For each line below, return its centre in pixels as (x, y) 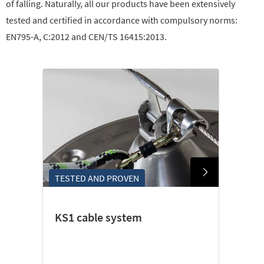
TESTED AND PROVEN (97, 178)
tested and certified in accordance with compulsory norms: (122, 20)
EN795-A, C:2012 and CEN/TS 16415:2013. (86, 37)
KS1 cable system (98, 217)
